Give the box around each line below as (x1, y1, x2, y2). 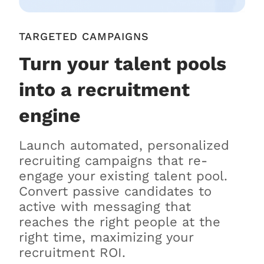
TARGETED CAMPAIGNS (19, 30, 149, 43)
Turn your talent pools (19, 52, 226, 75)
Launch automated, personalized (19, 138, 229, 153)
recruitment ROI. (19, 245, 126, 260)
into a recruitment (19, 78, 190, 101)
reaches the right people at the (19, 214, 220, 230)
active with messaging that (19, 199, 191, 214)
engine (19, 104, 81, 127)
